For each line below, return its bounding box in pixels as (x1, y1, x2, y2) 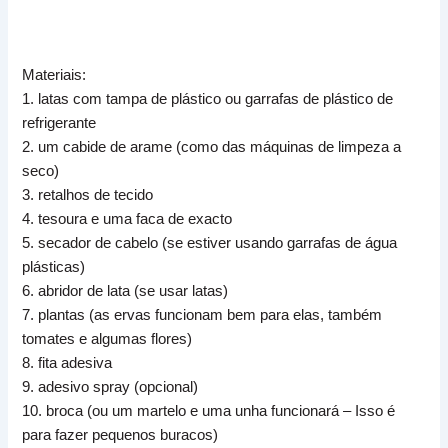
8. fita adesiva (22, 355, 117, 372)
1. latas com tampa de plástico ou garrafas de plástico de (22, 91, 394, 108)
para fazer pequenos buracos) (22, 427, 223, 444)
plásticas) (22, 259, 90, 276)
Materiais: (22, 67, 91, 84)
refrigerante (22, 115, 105, 132)
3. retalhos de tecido (22, 187, 158, 204)
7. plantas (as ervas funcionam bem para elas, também (22, 307, 383, 324)
